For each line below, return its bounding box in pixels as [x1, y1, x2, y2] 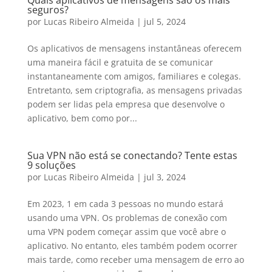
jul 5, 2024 [143, 16, 186, 27]
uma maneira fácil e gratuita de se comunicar [27, 56, 213, 68]
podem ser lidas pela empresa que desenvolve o [27, 98, 225, 110]
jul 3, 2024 [143, 171, 186, 183]
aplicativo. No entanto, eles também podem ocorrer [27, 240, 237, 251]
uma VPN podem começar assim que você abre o [27, 226, 226, 237]
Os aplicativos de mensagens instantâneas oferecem [27, 42, 242, 54]
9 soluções [27, 158, 76, 172]
